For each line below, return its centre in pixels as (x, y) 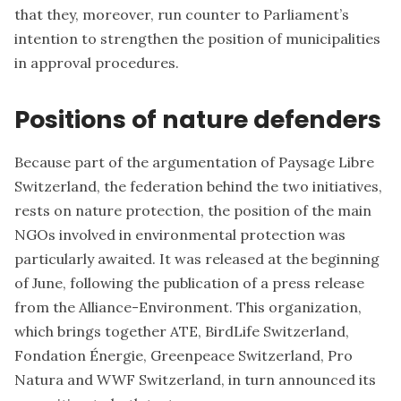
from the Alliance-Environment (122, 307)
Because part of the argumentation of (146, 162)
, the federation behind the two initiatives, (239, 186)
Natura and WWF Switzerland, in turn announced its (195, 379)
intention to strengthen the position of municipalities (197, 38)
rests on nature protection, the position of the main (193, 210)
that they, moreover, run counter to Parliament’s (182, 14)
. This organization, (295, 307)
